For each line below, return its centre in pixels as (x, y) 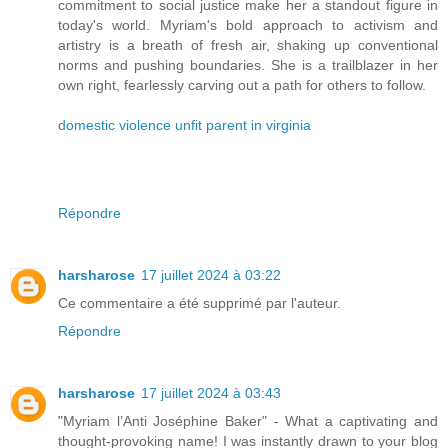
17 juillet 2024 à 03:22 (211, 275)
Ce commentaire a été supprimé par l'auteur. (199, 303)
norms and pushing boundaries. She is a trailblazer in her (248, 65)
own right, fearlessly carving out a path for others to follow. (242, 85)
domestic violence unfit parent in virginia (184, 125)
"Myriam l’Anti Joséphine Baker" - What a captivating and (248, 421)
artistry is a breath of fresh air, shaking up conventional (248, 45)
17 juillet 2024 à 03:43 (211, 393)
